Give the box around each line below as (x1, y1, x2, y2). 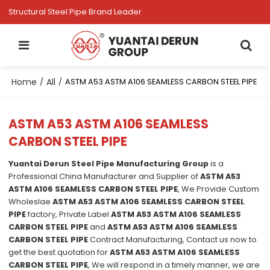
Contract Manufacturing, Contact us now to (88, 234, 257, 246)
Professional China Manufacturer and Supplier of (8, 171, 201, 183)
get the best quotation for (8, 246, 110, 259)
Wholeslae (8, 196, 53, 208)
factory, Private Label (26, 209, 111, 221)
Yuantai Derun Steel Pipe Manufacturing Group (8, 158, 209, 170)
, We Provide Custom (178, 183, 260, 195)
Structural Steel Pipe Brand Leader (8, 6, 142, 17)
